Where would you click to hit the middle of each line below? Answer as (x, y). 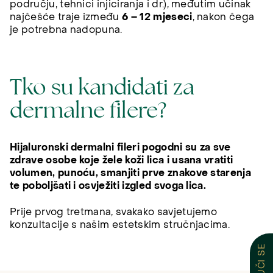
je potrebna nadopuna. (66, 30)
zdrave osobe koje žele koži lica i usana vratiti (122, 161)
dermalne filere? (88, 110)
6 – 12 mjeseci (157, 17)
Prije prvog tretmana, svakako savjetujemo (114, 212)
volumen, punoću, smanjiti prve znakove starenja (131, 173)
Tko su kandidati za (102, 87)
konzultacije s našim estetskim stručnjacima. (120, 225)
